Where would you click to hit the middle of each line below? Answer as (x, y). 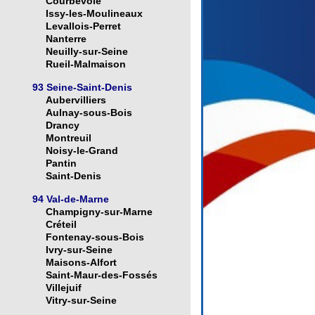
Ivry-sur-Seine (79, 250)
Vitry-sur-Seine (81, 301)
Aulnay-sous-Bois (89, 113)
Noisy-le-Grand (82, 151)
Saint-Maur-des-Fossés (101, 275)
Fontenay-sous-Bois (95, 237)
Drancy (62, 126)
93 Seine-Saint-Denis (82, 88)
